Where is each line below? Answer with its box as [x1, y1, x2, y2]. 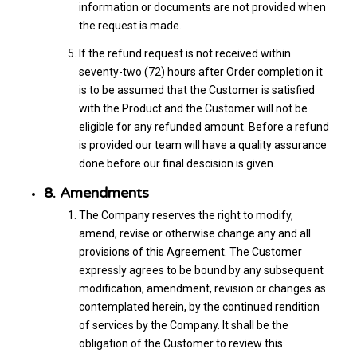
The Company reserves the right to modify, [78, 208, 293, 222]
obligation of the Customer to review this [78, 336, 283, 350]
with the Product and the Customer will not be [78, 101, 308, 115]
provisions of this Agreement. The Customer [78, 245, 302, 258]
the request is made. [78, 18, 182, 32]
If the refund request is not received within [78, 46, 291, 60]
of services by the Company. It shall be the [78, 318, 288, 331]
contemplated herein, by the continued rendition [78, 300, 320, 313]
